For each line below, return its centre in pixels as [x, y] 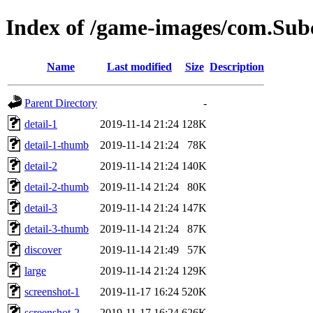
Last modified [139, 66]
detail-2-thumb [57, 187]
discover [43, 249]
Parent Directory [61, 103]
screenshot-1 [52, 291]
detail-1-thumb [57, 145]
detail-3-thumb [57, 228]
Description [237, 66]
